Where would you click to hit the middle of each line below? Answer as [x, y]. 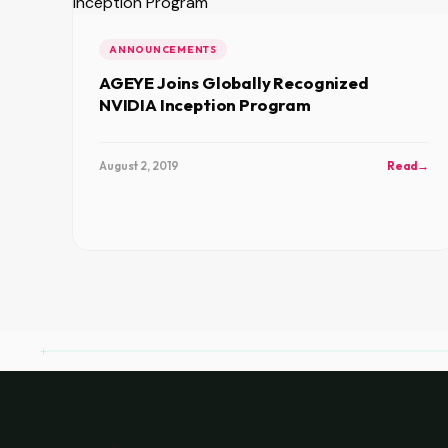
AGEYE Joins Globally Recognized [234, 82]
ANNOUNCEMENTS [163, 49]
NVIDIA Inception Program [205, 104]
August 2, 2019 [139, 165]
